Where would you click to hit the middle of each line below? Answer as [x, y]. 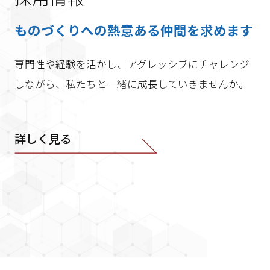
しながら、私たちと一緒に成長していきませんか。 [131, 83]
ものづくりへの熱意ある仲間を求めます [133, 30]
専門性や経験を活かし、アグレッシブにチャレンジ [132, 64]
